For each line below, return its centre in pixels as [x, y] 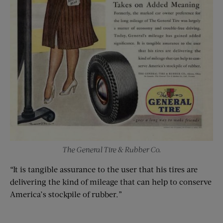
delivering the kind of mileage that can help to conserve [111, 181]
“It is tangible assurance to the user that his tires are [104, 169]
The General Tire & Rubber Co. [111, 149]
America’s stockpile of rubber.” [66, 194]
